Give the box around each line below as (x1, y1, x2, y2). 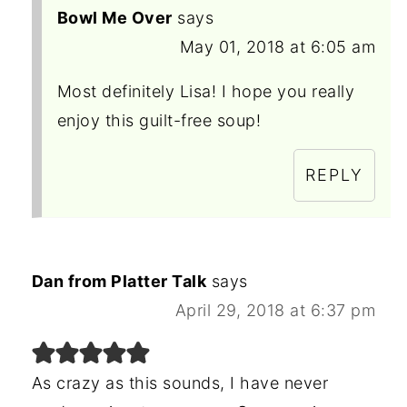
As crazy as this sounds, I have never (31, 373, 329, 393)
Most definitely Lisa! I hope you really (56, 82, 355, 102)
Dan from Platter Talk (31, 272, 207, 292)
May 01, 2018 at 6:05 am (179, 37, 376, 57)
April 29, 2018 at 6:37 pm (174, 301, 376, 321)
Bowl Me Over (56, 8, 173, 28)
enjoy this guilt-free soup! (56, 111, 262, 131)
